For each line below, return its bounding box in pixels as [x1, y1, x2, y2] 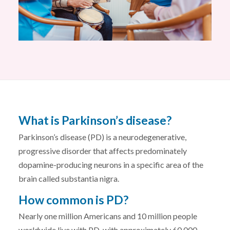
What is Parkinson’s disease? [18, 113, 171, 128]
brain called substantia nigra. [18, 173, 119, 183]
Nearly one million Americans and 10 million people [18, 211, 197, 221]
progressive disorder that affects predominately [18, 145, 187, 156]
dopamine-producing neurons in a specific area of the [18, 159, 203, 169]
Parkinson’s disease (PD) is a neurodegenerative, [18, 131, 186, 142]
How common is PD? [18, 192, 128, 207]
